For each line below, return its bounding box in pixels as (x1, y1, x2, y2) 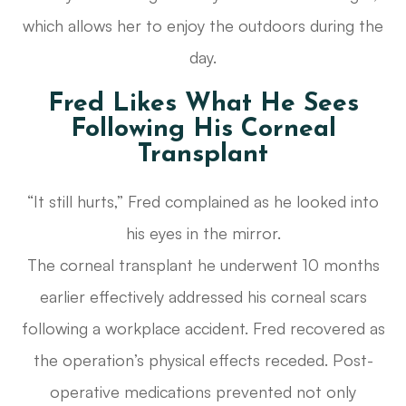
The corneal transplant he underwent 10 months (26, 255, 380, 275)
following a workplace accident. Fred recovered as (21, 318, 385, 339)
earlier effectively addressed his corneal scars (39, 286, 367, 307)
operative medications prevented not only (50, 382, 356, 402)
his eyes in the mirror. (125, 223, 281, 244)
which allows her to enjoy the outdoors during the (23, 15, 383, 36)
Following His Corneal (70, 117, 336, 143)
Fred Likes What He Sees (47, 92, 359, 118)
